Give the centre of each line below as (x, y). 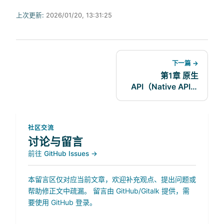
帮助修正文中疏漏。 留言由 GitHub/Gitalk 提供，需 (109, 190)
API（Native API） (165, 86)
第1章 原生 (180, 75)
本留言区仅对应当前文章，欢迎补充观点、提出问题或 (112, 179)
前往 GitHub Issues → (63, 153)
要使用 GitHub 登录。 (62, 202)
